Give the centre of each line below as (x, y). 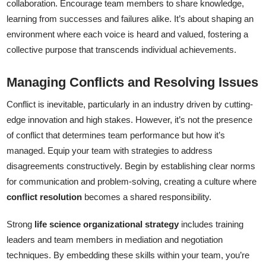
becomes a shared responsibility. (147, 197)
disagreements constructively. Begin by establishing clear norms (131, 166)
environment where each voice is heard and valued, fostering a (128, 34)
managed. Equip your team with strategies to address (110, 150)
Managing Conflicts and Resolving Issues (133, 83)
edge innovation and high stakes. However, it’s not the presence (130, 119)
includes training (211, 224)
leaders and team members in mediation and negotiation (115, 239)
